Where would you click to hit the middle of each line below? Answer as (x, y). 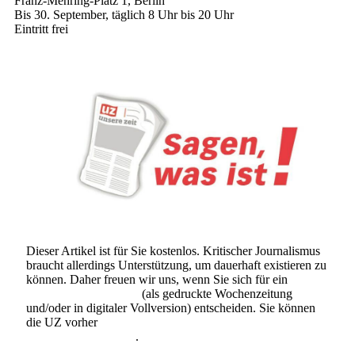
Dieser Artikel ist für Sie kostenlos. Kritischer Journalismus (173, 251)
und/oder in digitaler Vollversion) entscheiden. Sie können (171, 308)
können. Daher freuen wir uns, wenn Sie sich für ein (157, 280)
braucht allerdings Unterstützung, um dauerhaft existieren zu (176, 265)
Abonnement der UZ (82, 294)
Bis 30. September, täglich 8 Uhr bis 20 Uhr (124, 15)
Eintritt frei (41, 29)
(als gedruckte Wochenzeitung (216, 294)
